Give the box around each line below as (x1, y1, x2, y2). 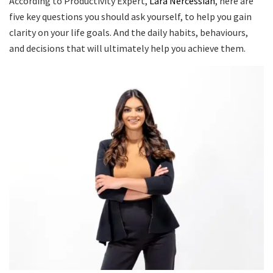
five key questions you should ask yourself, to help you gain (9, 10, 252, 23)
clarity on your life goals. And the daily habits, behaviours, (9, 26, 248, 39)
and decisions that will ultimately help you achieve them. (9, 42, 246, 55)
